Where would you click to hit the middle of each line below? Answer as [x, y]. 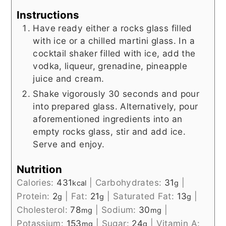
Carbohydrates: [130, 182]
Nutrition [40, 169]
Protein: [35, 196]
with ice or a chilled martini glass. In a [114, 40]
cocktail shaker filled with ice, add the [114, 53]
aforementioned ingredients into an [108, 119]
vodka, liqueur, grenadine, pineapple [110, 66]
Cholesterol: [44, 209]
